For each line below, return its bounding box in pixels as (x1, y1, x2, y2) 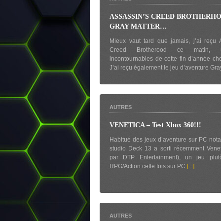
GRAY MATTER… (110, 23, 167, 30)
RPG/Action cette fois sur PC (110, 163, 187, 170)
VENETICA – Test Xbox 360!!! (110, 121, 201, 129)
